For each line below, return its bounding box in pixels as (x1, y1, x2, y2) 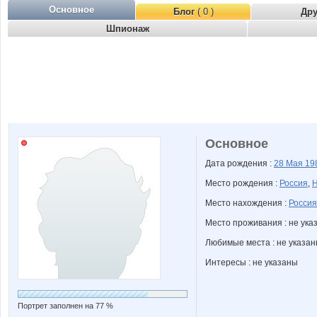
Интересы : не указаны (205, 258, 298, 267)
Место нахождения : (205, 198, 289, 208)
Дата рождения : (205, 158, 274, 168)
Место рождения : (205, 178, 279, 188)
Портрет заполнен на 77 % (18, 301, 113, 310)
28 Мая (274, 158, 305, 168)
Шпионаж (105, 23, 149, 34)
